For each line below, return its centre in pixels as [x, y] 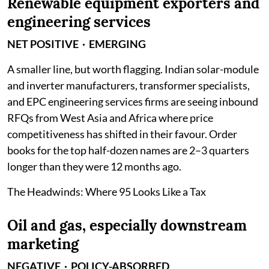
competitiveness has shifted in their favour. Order [122, 134]
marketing [43, 244]
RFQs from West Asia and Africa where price [110, 117]
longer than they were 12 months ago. [94, 166]
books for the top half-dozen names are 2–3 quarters [128, 150]
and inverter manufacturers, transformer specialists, [128, 85]
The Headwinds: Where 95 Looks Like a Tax [107, 191]
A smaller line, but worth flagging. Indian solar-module [133, 69]
